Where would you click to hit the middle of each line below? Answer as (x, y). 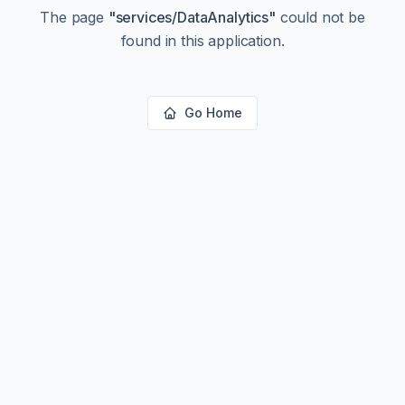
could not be (320, 17)
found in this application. (202, 41)
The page (74, 17)
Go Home (213, 113)
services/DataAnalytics (192, 17)
